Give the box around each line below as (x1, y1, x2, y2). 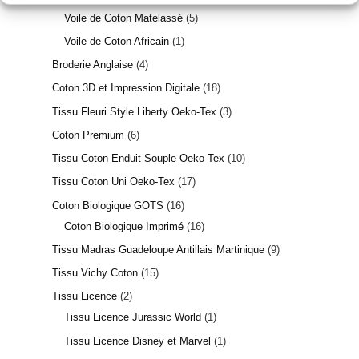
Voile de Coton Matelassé (64, 11, 183, 24)
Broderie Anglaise (52, 58, 133, 71)
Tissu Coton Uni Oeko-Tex (52, 175, 175, 188)
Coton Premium (52, 128, 124, 141)
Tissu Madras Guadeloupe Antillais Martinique (52, 243, 264, 256)
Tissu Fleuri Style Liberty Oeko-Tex (52, 105, 216, 118)
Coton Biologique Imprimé (64, 220, 184, 232)
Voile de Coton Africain (64, 34, 169, 47)
